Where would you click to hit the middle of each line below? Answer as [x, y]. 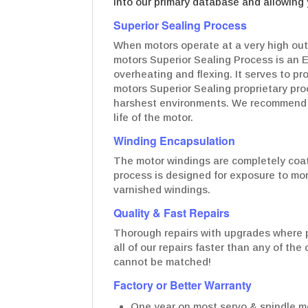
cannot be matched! [163, 262]
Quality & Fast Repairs [172, 213]
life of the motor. [154, 118]
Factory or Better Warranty [183, 285]
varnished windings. [162, 190]
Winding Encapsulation [175, 141]
